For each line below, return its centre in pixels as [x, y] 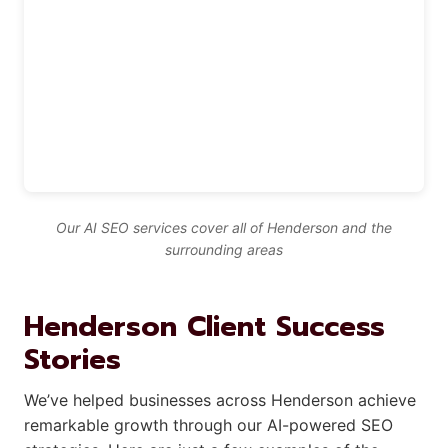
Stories [72, 359]
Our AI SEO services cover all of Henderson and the [224, 227]
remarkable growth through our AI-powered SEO [208, 424]
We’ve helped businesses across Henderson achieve [220, 399]
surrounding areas [224, 249]
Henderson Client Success [204, 326]
